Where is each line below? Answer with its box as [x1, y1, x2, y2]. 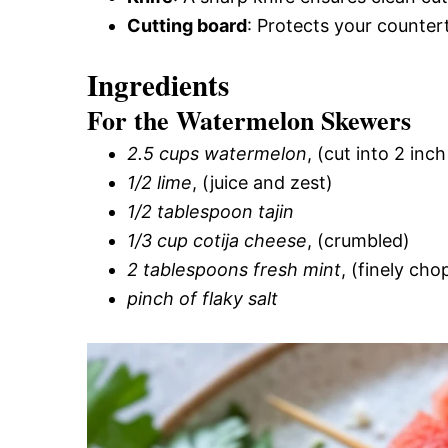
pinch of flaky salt [127, 288, 278, 309]
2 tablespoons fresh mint [127, 259, 341, 280]
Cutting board [127, 15, 247, 36]
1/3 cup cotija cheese [127, 230, 307, 251]
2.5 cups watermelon [127, 143, 307, 164]
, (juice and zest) [192, 172, 333, 193]
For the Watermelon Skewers [87, 101, 411, 139]
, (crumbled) [307, 230, 410, 251]
